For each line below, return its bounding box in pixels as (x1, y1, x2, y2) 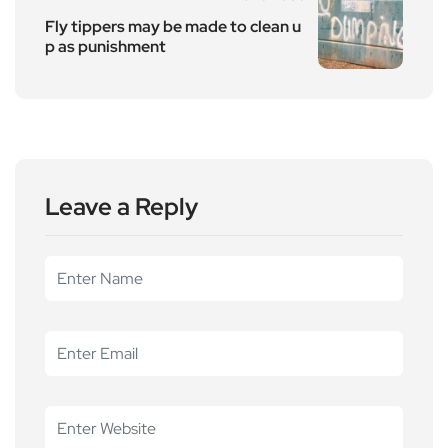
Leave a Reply (45, 190, 198, 222)
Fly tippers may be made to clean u (45, 15, 301, 37)
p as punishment (45, 35, 166, 57)
